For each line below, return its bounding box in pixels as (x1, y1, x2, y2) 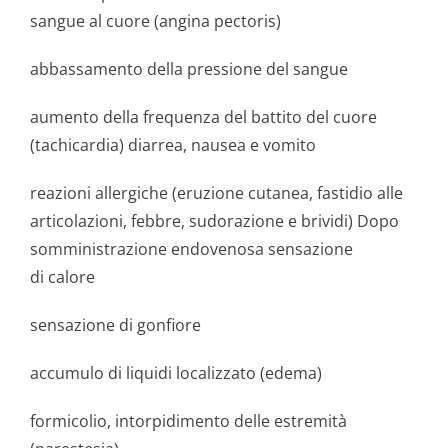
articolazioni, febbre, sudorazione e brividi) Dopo (30, 210, 399, 232)
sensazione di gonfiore (30, 314, 201, 336)
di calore (30, 266, 95, 288)
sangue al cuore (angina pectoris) (30, 10, 281, 32)
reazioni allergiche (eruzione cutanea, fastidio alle (30, 182, 403, 204)
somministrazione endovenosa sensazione (30, 238, 353, 260)
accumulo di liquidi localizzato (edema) (30, 362, 322, 384)
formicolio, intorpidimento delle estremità (30, 410, 347, 432)
